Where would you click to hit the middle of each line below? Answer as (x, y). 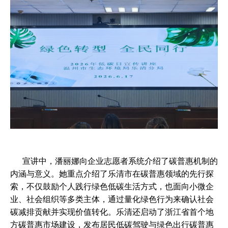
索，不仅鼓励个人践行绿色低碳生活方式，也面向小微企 (112, 187)
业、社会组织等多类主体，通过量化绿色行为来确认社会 (112, 199)
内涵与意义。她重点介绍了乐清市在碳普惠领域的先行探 (112, 174)
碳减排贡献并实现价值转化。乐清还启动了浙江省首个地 (112, 212)
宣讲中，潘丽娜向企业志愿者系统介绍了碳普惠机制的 (114, 161)
